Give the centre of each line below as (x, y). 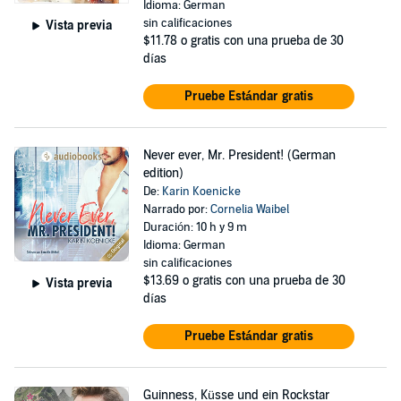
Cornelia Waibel (249, 209)
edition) (163, 173)
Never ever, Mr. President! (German (239, 155)
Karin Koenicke (201, 192)
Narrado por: (176, 209)
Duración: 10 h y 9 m (195, 227)
